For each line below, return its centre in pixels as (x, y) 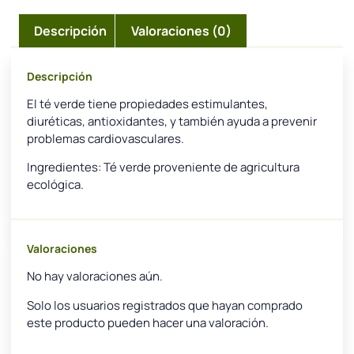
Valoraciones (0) (181, 30)
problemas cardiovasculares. (105, 138)
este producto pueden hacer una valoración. (148, 322)
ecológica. (55, 185)
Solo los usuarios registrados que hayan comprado (165, 305)
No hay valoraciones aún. (95, 277)
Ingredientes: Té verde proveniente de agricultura (163, 168)
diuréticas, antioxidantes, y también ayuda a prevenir (172, 121)
